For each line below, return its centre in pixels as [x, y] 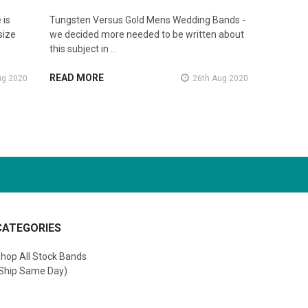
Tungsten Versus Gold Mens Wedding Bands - [148, 20]
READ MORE [77, 78]
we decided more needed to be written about [147, 35]
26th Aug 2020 [220, 79]
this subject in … [84, 49]
